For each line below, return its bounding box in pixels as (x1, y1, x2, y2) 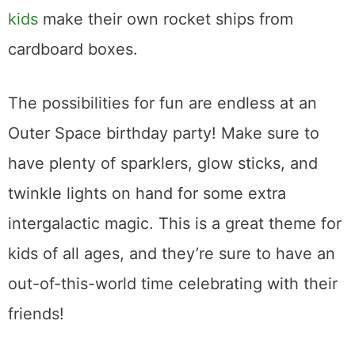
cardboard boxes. (8, 40, 138, 59)
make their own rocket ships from (38, 10, 293, 29)
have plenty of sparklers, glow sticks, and (8, 154, 318, 174)
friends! (8, 304, 69, 324)
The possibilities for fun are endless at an (8, 94, 317, 113)
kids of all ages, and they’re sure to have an (8, 244, 335, 264)
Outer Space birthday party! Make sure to (8, 124, 319, 143)
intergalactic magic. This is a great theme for (8, 214, 342, 234)
